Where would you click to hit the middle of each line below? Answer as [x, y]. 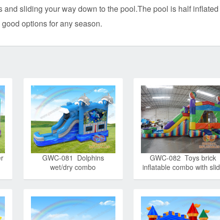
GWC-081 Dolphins [73, 157]
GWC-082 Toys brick [183, 157]
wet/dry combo [73, 167]
